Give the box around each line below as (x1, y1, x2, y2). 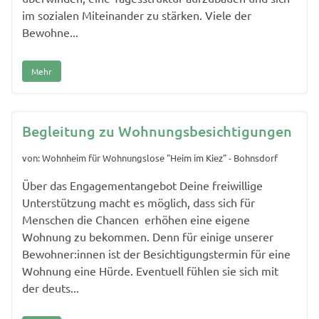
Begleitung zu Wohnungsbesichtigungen (22, 121, 292, 140)
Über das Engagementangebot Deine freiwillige (22, 178, 263, 193)
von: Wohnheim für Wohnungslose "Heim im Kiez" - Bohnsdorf (22, 152, 278, 164)
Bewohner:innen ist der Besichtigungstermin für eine (22, 246, 291, 261)
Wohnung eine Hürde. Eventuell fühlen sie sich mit (22, 263, 278, 278)
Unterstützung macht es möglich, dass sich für (22, 195, 255, 210)
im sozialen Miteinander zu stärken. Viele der (22, 7, 251, 22)
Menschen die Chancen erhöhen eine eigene (22, 212, 250, 227)
